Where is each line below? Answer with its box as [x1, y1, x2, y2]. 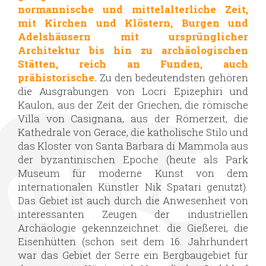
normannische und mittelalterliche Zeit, [18, 2, 248, 16]
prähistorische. [18, 70, 100, 84]
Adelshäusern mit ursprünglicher [18, 29, 248, 43]
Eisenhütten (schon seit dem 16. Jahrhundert [18, 234, 248, 248]
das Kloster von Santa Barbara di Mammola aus [18, 138, 248, 153]
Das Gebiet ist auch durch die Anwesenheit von [18, 193, 248, 207]
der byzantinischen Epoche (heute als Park [18, 152, 248, 166]
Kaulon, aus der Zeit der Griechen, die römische [18, 97, 248, 112]
